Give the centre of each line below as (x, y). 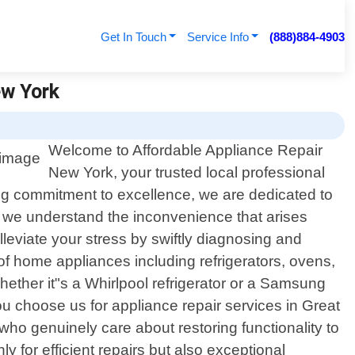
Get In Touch (133, 37)
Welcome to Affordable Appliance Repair (186, 151)
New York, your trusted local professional (187, 173)
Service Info (218, 37)
